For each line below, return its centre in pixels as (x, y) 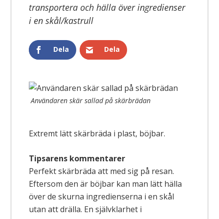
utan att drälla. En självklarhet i (86, 209)
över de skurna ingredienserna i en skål (102, 197)
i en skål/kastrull (61, 21)
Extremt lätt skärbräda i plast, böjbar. (97, 133)
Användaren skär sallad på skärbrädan (91, 100)
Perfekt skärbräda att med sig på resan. (102, 171)
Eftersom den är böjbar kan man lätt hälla (106, 184)
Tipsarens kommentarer (77, 159)
